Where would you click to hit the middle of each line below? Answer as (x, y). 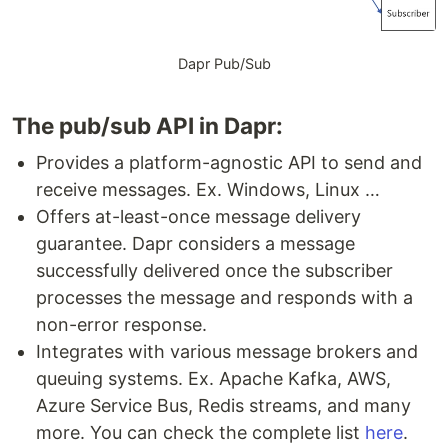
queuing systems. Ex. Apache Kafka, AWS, (213, 378)
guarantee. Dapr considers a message (195, 243)
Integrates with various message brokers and (227, 351)
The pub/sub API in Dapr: (147, 125)
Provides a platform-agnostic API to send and (229, 162)
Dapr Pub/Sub (224, 63)
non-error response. (121, 324)
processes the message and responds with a (224, 297)
